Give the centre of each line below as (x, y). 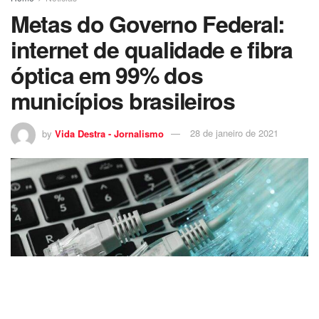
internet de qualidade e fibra (152, 49)
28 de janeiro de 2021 (234, 133)
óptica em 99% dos (107, 74)
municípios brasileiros (123, 100)
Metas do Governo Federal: (148, 23)
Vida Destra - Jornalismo (109, 133)
